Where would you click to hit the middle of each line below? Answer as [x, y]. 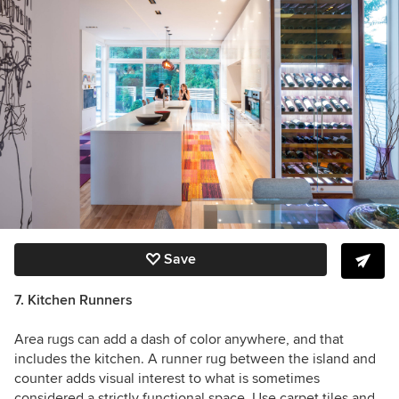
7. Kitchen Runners [73, 301]
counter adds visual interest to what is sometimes [167, 379]
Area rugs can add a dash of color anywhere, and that [179, 340]
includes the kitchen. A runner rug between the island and [195, 359]
